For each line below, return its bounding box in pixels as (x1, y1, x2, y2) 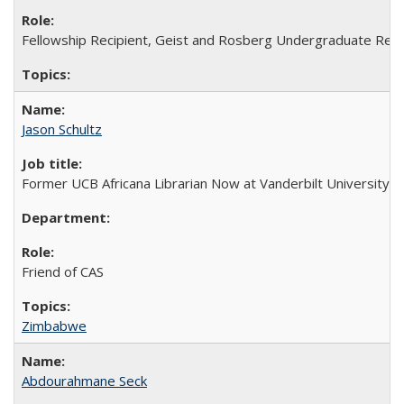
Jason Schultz (22, 119, 102, 138)
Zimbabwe (22, 316, 87, 335)
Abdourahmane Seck (22, 371, 147, 390)
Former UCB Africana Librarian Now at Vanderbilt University (22, 173, 390, 192)
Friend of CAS (22, 262, 104, 280)
